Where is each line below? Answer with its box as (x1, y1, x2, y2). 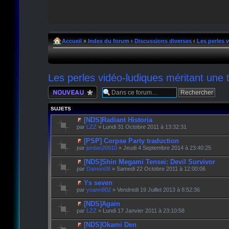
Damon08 (86, 165, 110, 172)
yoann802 (86, 186, 111, 193)
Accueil (61, 37, 82, 44)
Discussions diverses (134, 37, 192, 44)
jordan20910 (86, 144, 117, 151)
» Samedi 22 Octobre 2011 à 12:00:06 (110, 165, 205, 172)
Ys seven (83, 178, 112, 187)
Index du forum (87, 37, 129, 44)
